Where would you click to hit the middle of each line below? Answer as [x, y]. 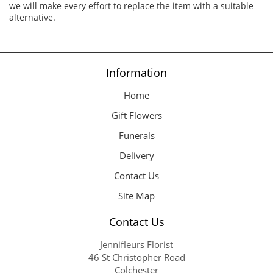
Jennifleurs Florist [136, 244]
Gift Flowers [136, 115]
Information [136, 72]
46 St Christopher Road [136, 257]
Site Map [136, 195]
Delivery [136, 155]
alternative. [32, 17]
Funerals [136, 135]
